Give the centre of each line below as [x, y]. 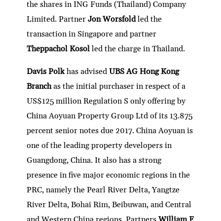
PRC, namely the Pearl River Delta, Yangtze [103, 190]
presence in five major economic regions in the [109, 175]
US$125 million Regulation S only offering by [106, 101]
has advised [88, 71]
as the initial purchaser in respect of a [120, 86]
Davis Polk [47, 71]
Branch [40, 86]
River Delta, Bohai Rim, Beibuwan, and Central [109, 204]
